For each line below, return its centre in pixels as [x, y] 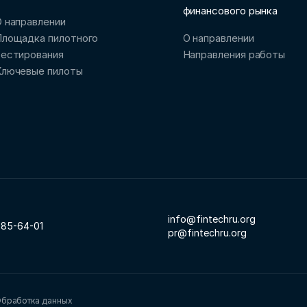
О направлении [218, 38]
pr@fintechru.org [207, 233]
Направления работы [234, 55]
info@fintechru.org [211, 219]
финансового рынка [230, 11]
